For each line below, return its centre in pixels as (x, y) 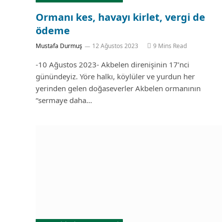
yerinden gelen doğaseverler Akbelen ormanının (118, 88)
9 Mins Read (170, 46)
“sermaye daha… (64, 100)
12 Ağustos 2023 (115, 46)
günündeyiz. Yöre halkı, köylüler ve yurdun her (115, 76)
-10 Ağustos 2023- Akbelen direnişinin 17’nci (112, 64)
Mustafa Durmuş (59, 46)
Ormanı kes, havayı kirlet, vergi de (120, 17)
